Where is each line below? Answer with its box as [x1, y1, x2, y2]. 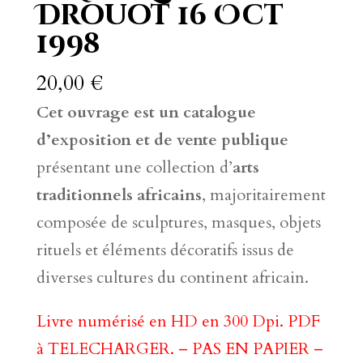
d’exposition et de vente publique [36, 128, 288, 151]
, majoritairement [201, 183, 326, 206]
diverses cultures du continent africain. [36, 266, 309, 288]
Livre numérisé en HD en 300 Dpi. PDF [36, 310, 320, 332]
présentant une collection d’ [36, 156, 233, 178]
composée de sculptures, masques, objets [36, 211, 321, 233]
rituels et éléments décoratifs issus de [36, 238, 294, 261]
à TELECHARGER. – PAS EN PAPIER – [36, 337, 323, 360]
